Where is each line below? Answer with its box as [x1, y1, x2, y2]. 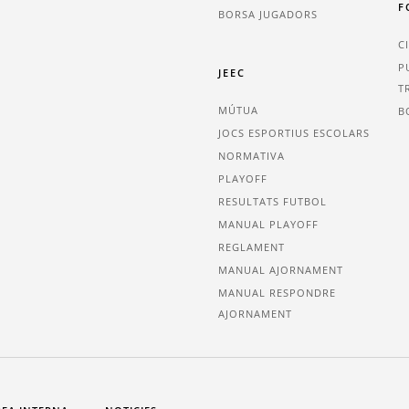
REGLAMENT [218, 240, 285, 255]
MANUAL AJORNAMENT [218, 263, 343, 278]
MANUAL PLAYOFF [218, 217, 319, 232]
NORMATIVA [218, 149, 285, 163]
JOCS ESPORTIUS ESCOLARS [218, 126, 370, 141]
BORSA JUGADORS [218, 7, 318, 22]
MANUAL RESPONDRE [218, 286, 336, 300]
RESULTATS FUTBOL [218, 194, 327, 209]
